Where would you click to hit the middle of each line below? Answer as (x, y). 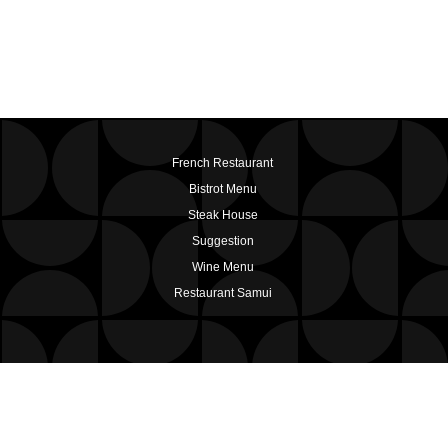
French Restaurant (223, 163)
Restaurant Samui (222, 293)
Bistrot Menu (222, 189)
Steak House (222, 215)
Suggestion (222, 241)
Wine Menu (222, 267)
